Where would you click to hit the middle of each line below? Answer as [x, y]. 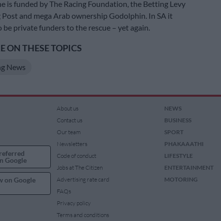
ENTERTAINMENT [189, 168]
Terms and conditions [83, 215]
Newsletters [72, 144]
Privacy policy [74, 203]
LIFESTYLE [178, 156]
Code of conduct [77, 156]
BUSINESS [178, 120]
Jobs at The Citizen [80, 168]
